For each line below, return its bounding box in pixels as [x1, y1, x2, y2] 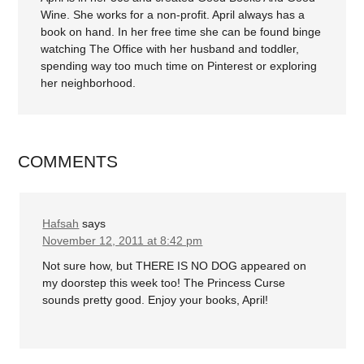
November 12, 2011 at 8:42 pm [42, 233, 203, 247]
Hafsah [42, 216, 80, 230]
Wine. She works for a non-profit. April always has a [41, 7, 305, 21]
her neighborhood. [41, 76, 136, 89]
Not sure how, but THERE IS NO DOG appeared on [42, 259, 307, 272]
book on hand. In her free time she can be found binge [41, 24, 322, 38]
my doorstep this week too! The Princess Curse [42, 276, 286, 289]
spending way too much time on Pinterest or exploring [41, 58, 318, 72]
